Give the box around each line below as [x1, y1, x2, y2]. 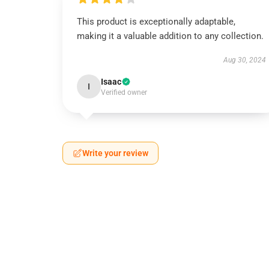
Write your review [82, 148, 148, 158]
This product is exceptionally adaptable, [77, 16, 235, 27]
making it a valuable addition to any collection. [77, 31, 264, 41]
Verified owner [101, 88, 147, 97]
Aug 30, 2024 [223, 56, 266, 64]
